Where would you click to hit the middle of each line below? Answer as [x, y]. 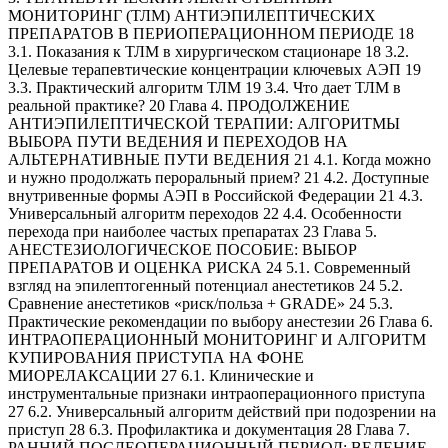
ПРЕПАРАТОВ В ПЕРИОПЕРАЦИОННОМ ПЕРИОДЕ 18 [211, 33]
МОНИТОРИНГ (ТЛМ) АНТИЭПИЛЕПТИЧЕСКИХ [192, 15]
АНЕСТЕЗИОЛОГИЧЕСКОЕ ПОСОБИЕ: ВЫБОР [182, 249]
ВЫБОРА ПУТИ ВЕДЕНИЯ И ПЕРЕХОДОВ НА [178, 141]
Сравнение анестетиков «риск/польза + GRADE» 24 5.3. [200, 303]
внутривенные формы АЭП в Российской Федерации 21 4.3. [215, 195]
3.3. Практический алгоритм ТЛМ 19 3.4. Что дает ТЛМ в [204, 87]
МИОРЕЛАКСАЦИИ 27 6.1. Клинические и [161, 375]
